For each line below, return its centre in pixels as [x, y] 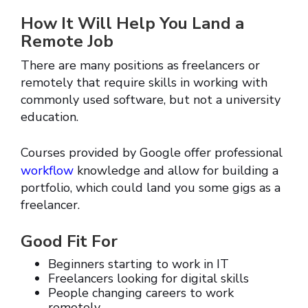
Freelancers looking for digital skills [148, 279]
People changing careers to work [141, 293]
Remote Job [67, 42]
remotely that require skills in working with [144, 83]
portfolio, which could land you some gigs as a [151, 188]
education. [49, 117]
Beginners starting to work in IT [139, 264]
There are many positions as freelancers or [140, 66]
